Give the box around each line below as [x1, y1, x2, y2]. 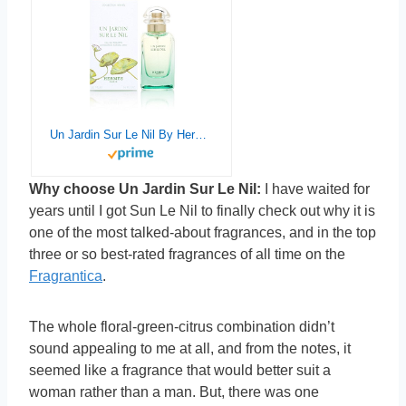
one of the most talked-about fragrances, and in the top [29, 225, 376, 241]
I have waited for [261, 181, 370, 198]
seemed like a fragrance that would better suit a [29, 362, 331, 379]
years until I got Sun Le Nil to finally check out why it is [29, 203, 375, 219]
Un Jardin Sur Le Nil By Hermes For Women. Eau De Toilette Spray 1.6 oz [195, 128, 207, 142]
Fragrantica [29, 268, 102, 285]
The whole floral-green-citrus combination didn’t [29, 319, 334, 335]
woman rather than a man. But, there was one [29, 384, 319, 401]
